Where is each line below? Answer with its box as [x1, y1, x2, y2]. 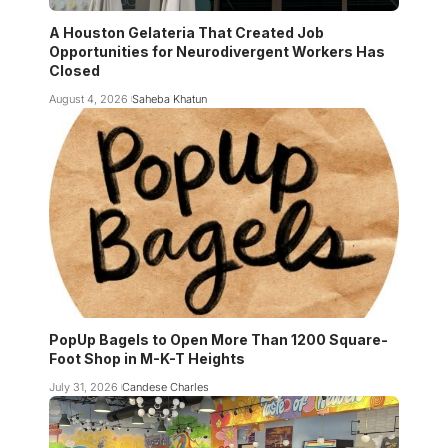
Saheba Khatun [131, 91, 207, 106]
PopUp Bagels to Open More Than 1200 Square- [49, 330, 388, 348]
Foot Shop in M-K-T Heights [49, 349, 245, 367]
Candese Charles [121, 379, 209, 394]
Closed [49, 61, 100, 79]
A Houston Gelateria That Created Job [49, 23, 324, 41]
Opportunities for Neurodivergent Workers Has [49, 42, 385, 60]
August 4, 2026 [49, 91, 128, 106]
